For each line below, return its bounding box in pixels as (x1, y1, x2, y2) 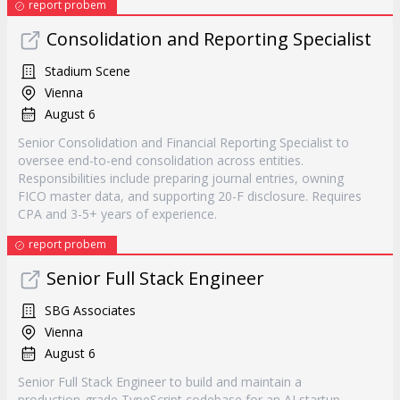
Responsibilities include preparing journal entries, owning (18, 170, 344, 187)
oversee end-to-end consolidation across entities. (18, 152, 304, 169)
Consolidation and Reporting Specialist (46, 27, 371, 51)
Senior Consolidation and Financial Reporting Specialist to (18, 134, 349, 151)
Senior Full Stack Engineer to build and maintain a (18, 373, 302, 390)
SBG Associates (45, 302, 136, 319)
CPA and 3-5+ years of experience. (18, 205, 217, 222)
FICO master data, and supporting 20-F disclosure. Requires (18, 187, 362, 204)
